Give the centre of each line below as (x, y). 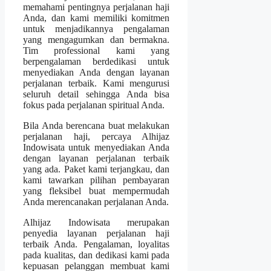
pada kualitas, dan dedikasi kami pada (96, 255)
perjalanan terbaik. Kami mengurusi (96, 83)
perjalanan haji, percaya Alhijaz (96, 137)
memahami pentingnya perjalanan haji (96, 7)
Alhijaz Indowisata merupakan (96, 223)
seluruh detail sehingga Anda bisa (96, 94)
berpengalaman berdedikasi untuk (96, 62)
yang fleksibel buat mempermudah (96, 191)
